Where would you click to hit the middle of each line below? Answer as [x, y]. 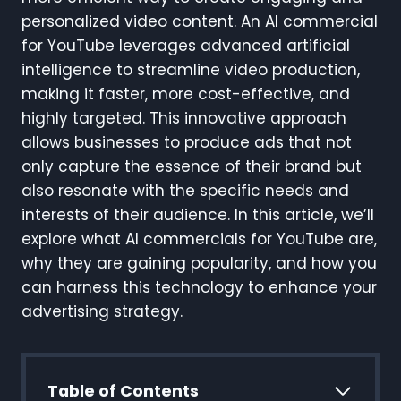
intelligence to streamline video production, [191, 70]
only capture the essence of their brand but [192, 167]
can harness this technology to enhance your [199, 288]
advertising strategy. [102, 312]
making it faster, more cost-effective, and [186, 94]
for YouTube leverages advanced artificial [186, 46]
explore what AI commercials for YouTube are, [199, 239]
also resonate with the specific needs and [185, 191]
